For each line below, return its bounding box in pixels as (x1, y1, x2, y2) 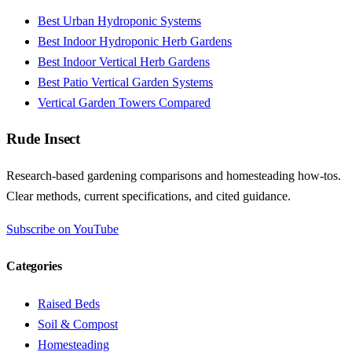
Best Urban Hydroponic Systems (38, 13, 201, 27)
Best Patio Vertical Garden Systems (38, 75, 213, 89)
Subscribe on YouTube (6, 222, 119, 236)
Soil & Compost (38, 317, 118, 331)
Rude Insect (6, 130, 80, 148)
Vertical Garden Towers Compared (38, 95, 211, 109)
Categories (6, 259, 62, 273)
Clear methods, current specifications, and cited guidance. (6, 189, 291, 203)
